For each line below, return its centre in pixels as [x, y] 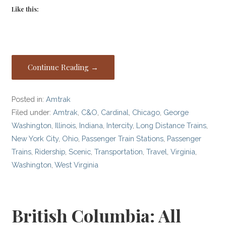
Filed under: [33, 112]
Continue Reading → [63, 67]
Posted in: [29, 99]
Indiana [91, 125]
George [176, 112]
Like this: [25, 9]
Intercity [120, 125]
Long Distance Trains [172, 125]
